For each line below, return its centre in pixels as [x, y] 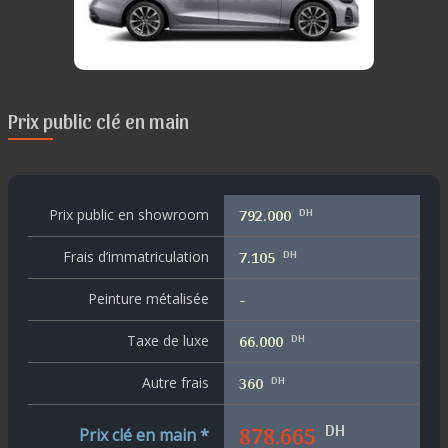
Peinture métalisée [148, 299]
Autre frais [175, 383]
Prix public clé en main [98, 121]
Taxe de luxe [168, 341]
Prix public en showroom [129, 215]
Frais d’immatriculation [136, 257]
